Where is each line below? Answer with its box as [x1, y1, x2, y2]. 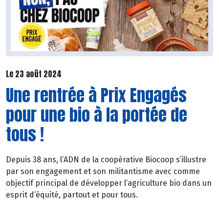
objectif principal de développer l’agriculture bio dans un [6, 178, 212, 188]
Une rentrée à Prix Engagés [6, 83, 187, 108]
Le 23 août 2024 [6, 67, 62, 80]
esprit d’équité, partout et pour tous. [6, 190, 138, 200]
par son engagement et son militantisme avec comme [6, 167, 200, 176]
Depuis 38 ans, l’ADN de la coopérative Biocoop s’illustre [6, 155, 206, 165]
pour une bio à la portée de [6, 102, 187, 128]
